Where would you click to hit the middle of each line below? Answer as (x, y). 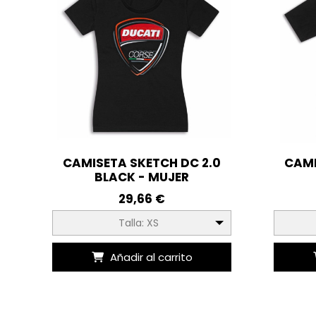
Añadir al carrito (151, 257)
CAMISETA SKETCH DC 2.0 (142, 163)
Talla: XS (138, 223)
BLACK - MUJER (142, 177)
